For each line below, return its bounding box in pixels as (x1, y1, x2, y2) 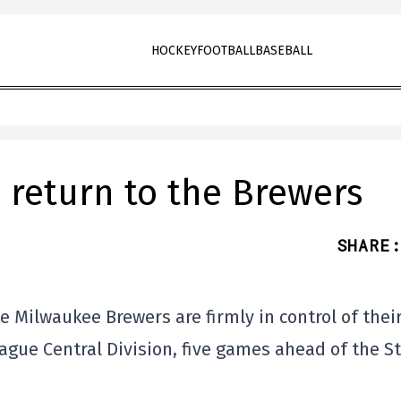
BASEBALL (254, 43, 312, 58)
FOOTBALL (196, 43, 255, 58)
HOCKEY (150, 43, 197, 58)
